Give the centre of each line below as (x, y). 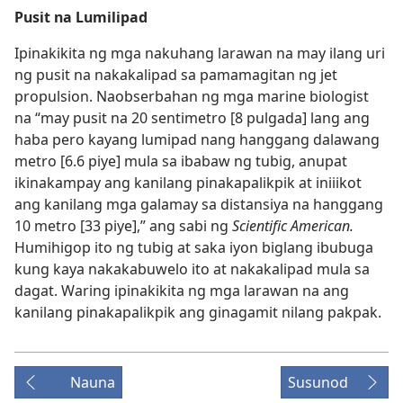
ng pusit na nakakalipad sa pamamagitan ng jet (176, 75)
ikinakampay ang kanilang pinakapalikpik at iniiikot (188, 183)
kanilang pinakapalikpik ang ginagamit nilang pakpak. (198, 312)
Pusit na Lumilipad (81, 17)
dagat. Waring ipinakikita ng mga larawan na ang (182, 291)
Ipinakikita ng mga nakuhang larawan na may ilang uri (200, 53)
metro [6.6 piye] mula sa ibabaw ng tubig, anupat (181, 161)
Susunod (318, 382)
